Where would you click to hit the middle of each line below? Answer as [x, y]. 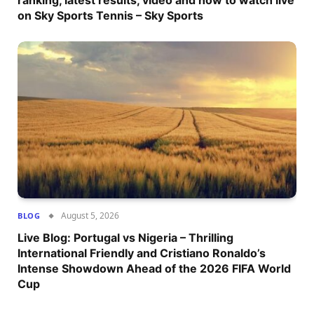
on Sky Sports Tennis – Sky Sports [110, 16]
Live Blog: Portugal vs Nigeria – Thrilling [125, 238]
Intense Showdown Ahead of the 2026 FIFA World [154, 269]
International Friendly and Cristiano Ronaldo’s [142, 253]
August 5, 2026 [90, 216]
